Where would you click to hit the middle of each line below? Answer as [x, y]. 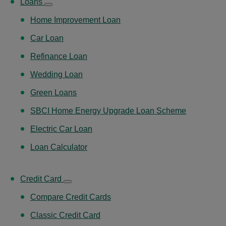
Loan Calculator [59, 147]
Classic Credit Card [65, 215]
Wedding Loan [56, 74]
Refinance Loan [59, 56]
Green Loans [53, 92]
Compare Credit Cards [71, 197]
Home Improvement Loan [75, 20]
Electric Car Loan [61, 129]
